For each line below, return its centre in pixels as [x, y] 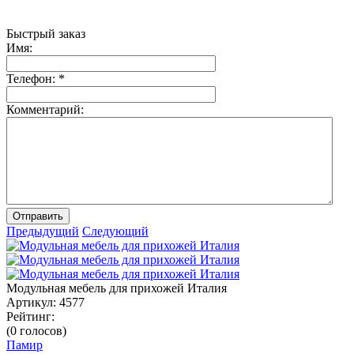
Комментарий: [45, 109]
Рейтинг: [30, 316]
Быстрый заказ [46, 33]
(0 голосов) [36, 330]
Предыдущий [43, 231]
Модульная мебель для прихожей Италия [117, 288]
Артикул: [31, 302]
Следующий [115, 231]
